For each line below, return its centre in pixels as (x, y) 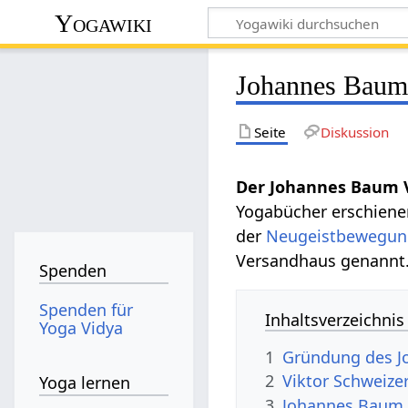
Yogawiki (104, 23)
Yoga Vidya (82, 327)
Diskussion (354, 132)
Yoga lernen (85, 383)
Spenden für (87, 309)
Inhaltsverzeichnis (335, 319)
